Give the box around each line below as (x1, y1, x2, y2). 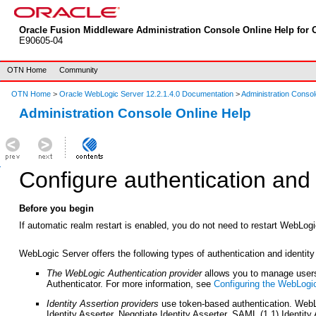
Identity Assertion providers (47, 298, 159, 309)
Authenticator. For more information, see (47, 278, 214, 289)
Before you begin (18, 202, 94, 214)
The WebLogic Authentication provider (47, 267, 202, 279)
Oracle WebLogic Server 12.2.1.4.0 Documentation (59, 90, 236, 98)
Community (59, 66, 98, 74)
